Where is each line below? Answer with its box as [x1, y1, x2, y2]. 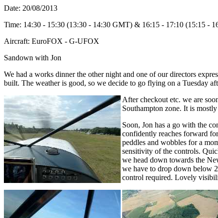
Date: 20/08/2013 [4, 4, 57, 12]
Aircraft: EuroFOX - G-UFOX [4, 37, 99, 45]
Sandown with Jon [4, 54, 61, 62]
